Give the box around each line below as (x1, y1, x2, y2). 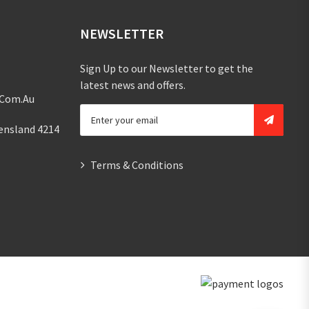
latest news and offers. (80, 77, 186, 92)
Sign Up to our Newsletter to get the (80, 61, 253, 75)
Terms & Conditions (90, 157, 183, 172)
